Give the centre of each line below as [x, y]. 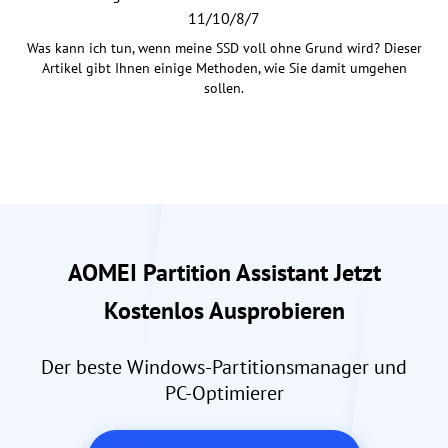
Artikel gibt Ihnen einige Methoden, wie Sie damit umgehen [224, 67]
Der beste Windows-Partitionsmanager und [224, 366]
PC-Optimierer [224, 392]
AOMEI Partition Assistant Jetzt [224, 272]
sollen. [224, 87]
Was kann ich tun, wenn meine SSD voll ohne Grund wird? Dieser [224, 47]
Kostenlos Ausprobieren [224, 310]
